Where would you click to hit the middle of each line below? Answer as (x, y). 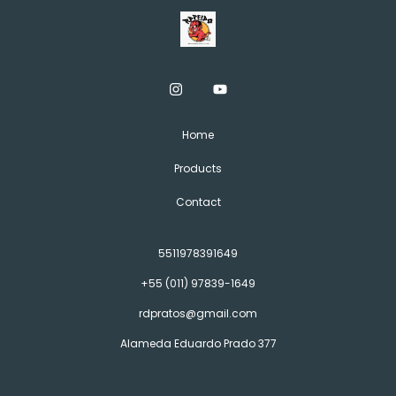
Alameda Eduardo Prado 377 (198, 343)
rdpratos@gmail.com (198, 313)
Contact (198, 202)
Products (198, 168)
